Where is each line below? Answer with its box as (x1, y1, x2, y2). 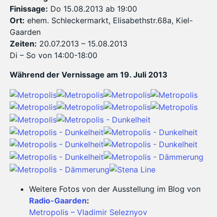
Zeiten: (10, 39, 37, 49)
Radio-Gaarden (29, 195, 87, 205)
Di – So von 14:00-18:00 (10, 50, 97, 61)
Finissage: (10, 4, 48, 14)
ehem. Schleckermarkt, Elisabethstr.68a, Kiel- (25, 15, 193, 26)
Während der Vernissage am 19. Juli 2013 (10, 70, 168, 80)
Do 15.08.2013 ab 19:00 (48, 4, 137, 14)
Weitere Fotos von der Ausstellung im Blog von (29, 184, 201, 194)
